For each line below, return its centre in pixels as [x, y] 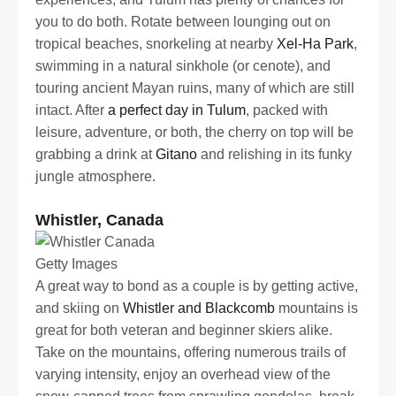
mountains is [316, 308]
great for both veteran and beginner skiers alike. [184, 330]
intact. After [72, 110]
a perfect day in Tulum [177, 110]
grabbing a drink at [95, 155]
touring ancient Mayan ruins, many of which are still [195, 88]
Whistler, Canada [99, 220]
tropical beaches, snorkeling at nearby [156, 44]
